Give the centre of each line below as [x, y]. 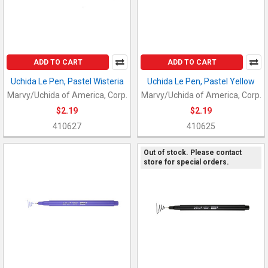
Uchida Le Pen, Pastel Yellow [201, 81]
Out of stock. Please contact [192, 153]
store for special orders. [186, 162]
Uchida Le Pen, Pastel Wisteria [67, 81]
